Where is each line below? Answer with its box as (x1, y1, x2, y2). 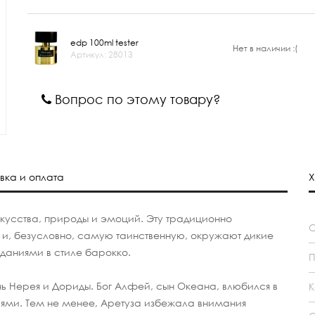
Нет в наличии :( (233, 42, 297, 54)
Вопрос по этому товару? (51, 91, 221, 108)
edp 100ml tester (70, 37, 139, 49)
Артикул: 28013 (70, 49, 133, 60)
